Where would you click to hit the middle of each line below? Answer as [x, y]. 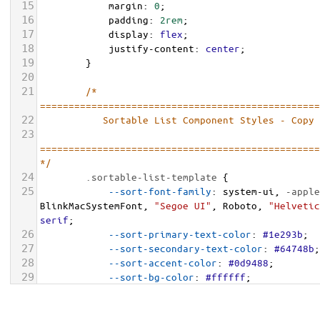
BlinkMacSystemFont [91, 205]
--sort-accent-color [163, 262]
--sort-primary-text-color [180, 234]
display [129, 34]
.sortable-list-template [151, 177]
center [223, 48]
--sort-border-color [163, 291]
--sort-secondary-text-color [186, 248]
